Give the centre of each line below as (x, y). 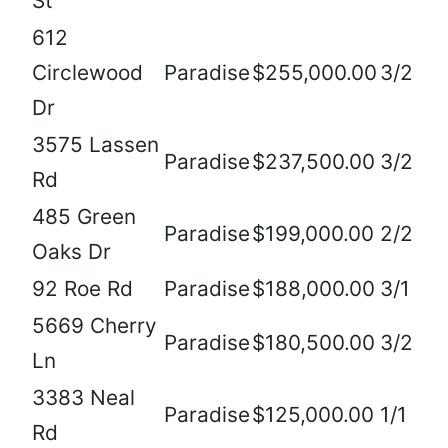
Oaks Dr (71, 252)
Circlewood (87, 73)
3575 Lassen (95, 145)
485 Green (84, 217)
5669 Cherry (94, 326)
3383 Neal (83, 398)
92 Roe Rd (82, 289)
